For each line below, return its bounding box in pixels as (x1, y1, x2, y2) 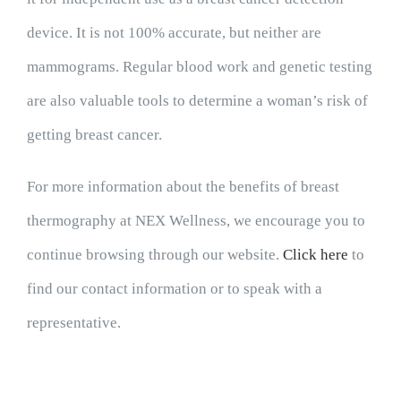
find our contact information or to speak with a (26, 280, 322, 297)
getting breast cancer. (26, 126, 166, 143)
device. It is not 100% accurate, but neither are (26, 24, 321, 41)
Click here (282, 246, 348, 263)
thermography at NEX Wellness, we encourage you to (26, 212, 365, 229)
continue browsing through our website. (26, 246, 283, 263)
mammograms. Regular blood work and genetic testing (26, 58, 372, 75)
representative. (26, 314, 132, 331)
